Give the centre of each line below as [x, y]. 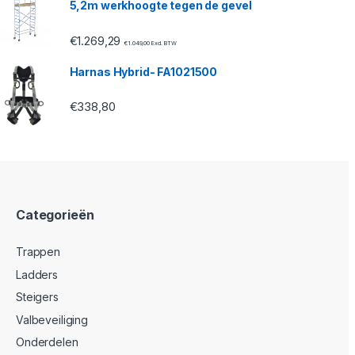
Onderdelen [47, 342]
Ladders [37, 274]
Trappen [38, 252]
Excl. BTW [163, 43]
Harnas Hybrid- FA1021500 [143, 71]
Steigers [37, 297]
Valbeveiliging [52, 319]
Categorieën [55, 215]
